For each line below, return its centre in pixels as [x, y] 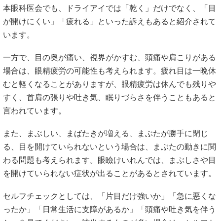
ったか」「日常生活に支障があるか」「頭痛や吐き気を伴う [110, 210]
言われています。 [35, 111]
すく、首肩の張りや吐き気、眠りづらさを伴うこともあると [110, 97]
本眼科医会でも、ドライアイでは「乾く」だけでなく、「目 [110, 8]
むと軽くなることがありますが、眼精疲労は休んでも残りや [110, 84]
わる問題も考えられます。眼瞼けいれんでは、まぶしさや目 [110, 160]
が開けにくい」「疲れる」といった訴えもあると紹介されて [110, 21]
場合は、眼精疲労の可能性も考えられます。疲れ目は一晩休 [110, 71]
